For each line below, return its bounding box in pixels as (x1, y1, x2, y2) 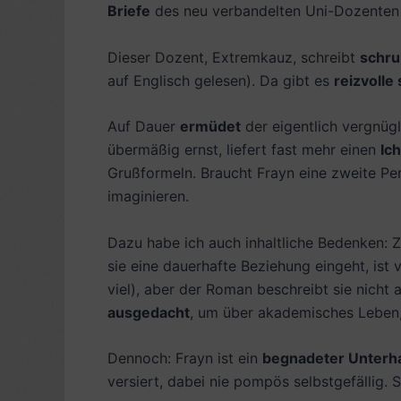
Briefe (107, 2, 150, 20)
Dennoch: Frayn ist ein (107, 349, 262, 368)
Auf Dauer (107, 117, 180, 136)
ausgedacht (107, 303, 190, 321)
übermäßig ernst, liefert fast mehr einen (107, 141, 380, 159)
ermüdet (180, 117, 241, 136)
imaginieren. (107, 187, 189, 206)
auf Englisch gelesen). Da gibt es (107, 71, 334, 90)
